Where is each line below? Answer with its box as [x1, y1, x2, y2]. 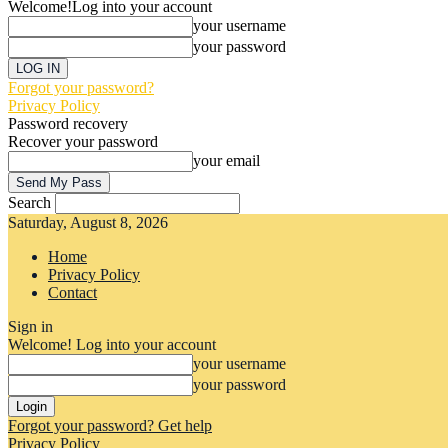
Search [8, 194, 51, 211]
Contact [48, 284, 97, 301]
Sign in [8, 318, 53, 335]
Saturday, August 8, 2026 [8, 214, 168, 231]
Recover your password [8, 133, 158, 150]
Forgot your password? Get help [8, 417, 212, 434]
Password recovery [8, 115, 128, 132]
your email [193, 152, 260, 169]
